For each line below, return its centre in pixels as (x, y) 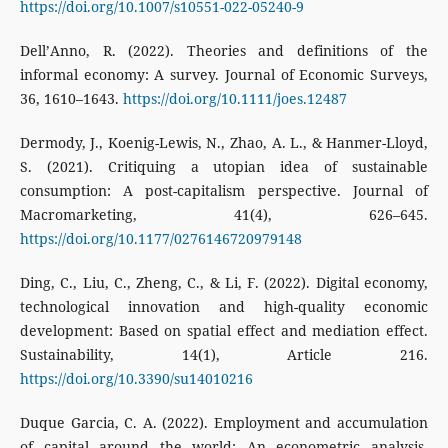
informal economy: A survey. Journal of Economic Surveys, (224, 75)
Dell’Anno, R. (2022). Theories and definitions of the (224, 51)
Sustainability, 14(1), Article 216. (224, 355)
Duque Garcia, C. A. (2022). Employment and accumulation (224, 423)
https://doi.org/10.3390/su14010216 (136, 379)
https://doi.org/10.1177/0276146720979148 (160, 239)
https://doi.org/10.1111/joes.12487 (234, 99)
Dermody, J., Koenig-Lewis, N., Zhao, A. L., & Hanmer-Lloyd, (224, 143)
